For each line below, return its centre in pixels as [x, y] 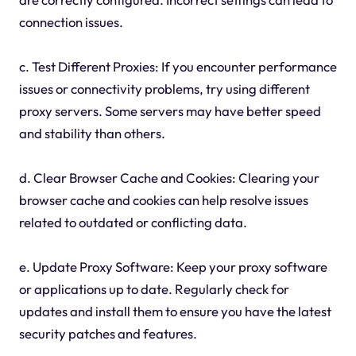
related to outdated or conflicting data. [133, 222]
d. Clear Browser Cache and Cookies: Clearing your [169, 178]
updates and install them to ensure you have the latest [175, 311]
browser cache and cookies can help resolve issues [163, 200]
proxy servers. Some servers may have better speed [170, 111]
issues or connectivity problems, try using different [164, 89]
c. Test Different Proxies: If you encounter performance [178, 67]
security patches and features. [108, 334]
